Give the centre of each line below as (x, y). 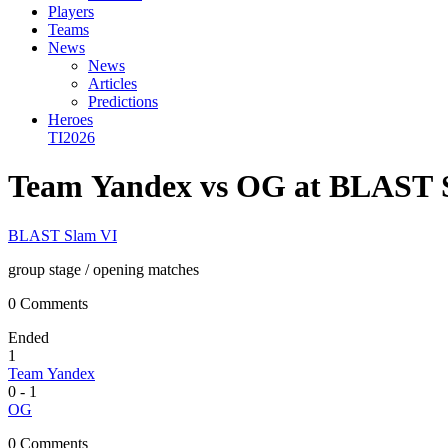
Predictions (123, 101)
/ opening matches (140, 269)
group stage (44, 269)
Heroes (70, 119)
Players (71, 11)
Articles (112, 83)
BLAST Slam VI (62, 235)
